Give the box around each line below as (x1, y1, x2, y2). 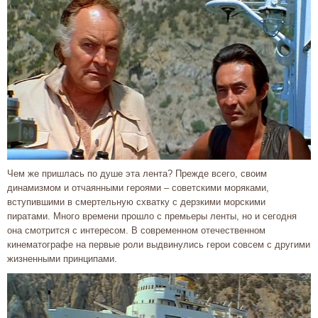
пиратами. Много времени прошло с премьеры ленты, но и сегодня (7, 210, 297, 221)
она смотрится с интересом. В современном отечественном (7, 224, 265, 236)
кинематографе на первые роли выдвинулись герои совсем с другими (7, 238, 310, 250)
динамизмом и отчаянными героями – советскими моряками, (7, 182, 269, 193)
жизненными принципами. (7, 253, 117, 264)
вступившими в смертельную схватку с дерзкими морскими (7, 196, 265, 207)
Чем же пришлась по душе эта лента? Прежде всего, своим (7, 168, 267, 179)
